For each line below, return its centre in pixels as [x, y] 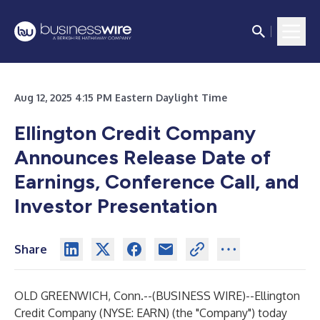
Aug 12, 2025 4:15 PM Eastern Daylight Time [121, 97]
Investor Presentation [116, 206]
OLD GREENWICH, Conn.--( [85, 296]
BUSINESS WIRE [199, 296]
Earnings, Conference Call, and [157, 181]
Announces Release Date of [142, 157]
